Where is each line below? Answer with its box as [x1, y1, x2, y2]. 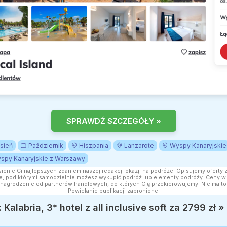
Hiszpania [79, 141, 108, 149]
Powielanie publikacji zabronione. [67, 187, 160, 194]
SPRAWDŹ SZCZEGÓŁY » [66, 116, 161, 126]
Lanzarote [124, 141, 154, 149]
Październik [28, 141, 63, 149]
